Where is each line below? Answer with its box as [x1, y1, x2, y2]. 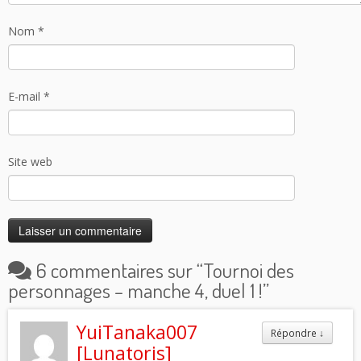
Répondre [271, 326, 319, 340]
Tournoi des [203, 257, 294, 284]
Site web [8, 154, 52, 170]
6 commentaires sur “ [35, 257, 203, 284]
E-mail [8, 89, 44, 105]
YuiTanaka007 [77, 319, 198, 346]
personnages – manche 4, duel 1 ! [8, 277, 263, 304]
